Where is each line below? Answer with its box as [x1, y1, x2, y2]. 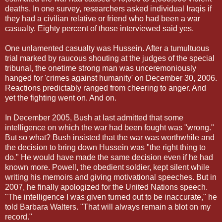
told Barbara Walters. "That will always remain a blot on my [5, 202, 211, 211]
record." [5, 212, 32, 221]
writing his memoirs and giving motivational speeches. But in [5, 172, 217, 181]
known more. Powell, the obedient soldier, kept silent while [5, 163, 210, 171]
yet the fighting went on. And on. [5, 93, 116, 102]
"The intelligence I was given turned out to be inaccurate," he [5, 192, 217, 201]
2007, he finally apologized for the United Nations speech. [5, 182, 208, 191]
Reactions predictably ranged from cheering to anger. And [5, 83, 206, 92]
